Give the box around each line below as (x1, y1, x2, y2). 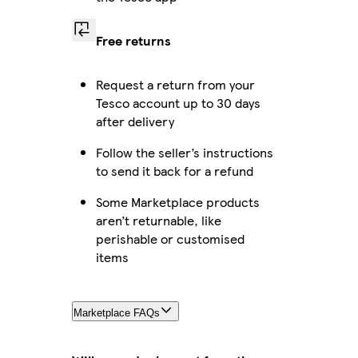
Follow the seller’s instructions (95, 142, 273, 161)
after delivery (95, 111, 174, 130)
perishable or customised (95, 229, 245, 248)
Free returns (95, 30, 171, 50)
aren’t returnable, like (95, 210, 221, 229)
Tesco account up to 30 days (95, 93, 261, 112)
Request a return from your (95, 74, 255, 93)
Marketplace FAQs (73, 306, 160, 319)
